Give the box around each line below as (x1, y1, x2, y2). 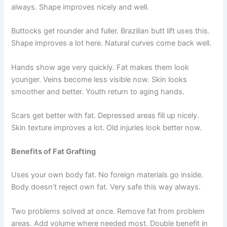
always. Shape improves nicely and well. (11, 3, 149, 12)
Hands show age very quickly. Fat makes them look (11, 62, 190, 72)
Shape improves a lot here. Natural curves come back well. (11, 39, 212, 48)
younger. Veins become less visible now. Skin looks (11, 74, 187, 84)
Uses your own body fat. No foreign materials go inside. (11, 170, 204, 180)
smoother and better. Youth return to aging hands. (11, 87, 185, 96)
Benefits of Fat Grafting (11, 147, 96, 157)
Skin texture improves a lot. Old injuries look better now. (11, 123, 202, 133)
